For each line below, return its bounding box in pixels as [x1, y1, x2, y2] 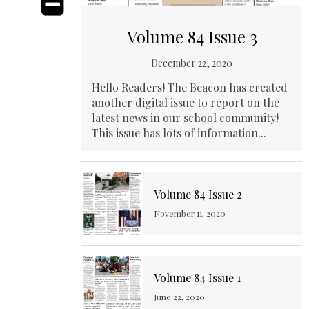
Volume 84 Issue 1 [154, 270, 241, 286]
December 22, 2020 [151, 57, 232, 70]
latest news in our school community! [92, 110, 279, 126]
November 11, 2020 [154, 208, 226, 219]
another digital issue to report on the [92, 95, 279, 110]
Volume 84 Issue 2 [154, 187, 242, 202]
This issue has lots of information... [92, 126, 266, 141]
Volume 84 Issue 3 [126, 26, 257, 48]
